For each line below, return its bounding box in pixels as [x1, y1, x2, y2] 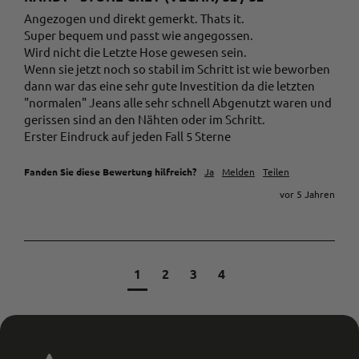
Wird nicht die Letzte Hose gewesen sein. [24, 44, 247, 60]
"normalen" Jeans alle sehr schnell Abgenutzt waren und [24, 95, 332, 111]
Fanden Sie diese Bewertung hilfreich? [24, 165, 196, 179]
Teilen [263, 165, 289, 179]
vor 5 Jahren [280, 188, 335, 201]
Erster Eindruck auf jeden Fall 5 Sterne [24, 128, 231, 144]
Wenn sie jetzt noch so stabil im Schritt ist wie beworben [24, 61, 330, 77]
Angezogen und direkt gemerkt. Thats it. [24, 10, 244, 26]
